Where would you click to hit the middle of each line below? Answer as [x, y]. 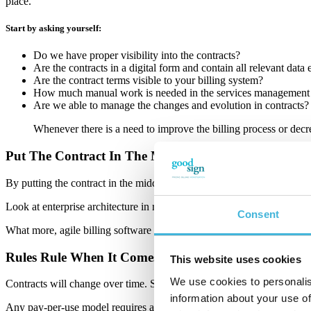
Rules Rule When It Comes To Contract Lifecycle [144, 257]
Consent [258, 214]
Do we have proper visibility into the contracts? [137, 56]
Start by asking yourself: [53, 28]
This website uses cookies [235, 260]
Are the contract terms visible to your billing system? [148, 81]
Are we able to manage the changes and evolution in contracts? [171, 106]
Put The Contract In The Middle [98, 156]
